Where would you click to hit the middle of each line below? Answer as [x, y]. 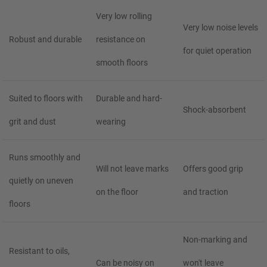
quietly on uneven [41, 180]
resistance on [121, 39]
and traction [206, 192]
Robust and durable [45, 39]
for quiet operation [217, 51]
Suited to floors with [46, 98]
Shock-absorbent [215, 110]
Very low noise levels [221, 28]
